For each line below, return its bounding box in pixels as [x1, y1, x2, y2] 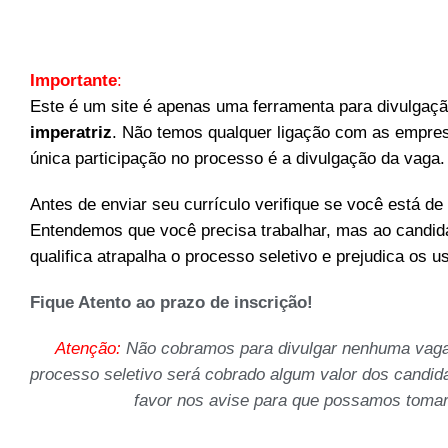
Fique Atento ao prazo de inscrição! [30, 292, 313, 312]
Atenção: [55, 338, 121, 358]
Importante [30, 70, 117, 90]
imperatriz [30, 122, 112, 142]
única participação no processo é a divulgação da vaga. [30, 148, 445, 168]
